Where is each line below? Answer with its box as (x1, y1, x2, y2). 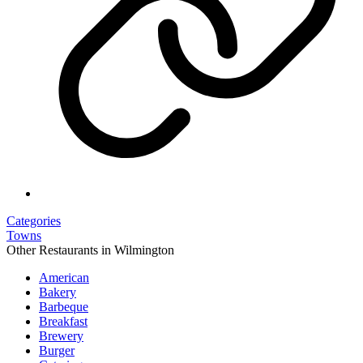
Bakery (39, 284, 76, 299)
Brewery (39, 328, 83, 343)
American (39, 270, 89, 284)
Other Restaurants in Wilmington (6, 242, 174, 257)
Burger (39, 343, 75, 357)
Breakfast (39, 314, 88, 328)
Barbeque (39, 299, 88, 314)
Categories (6, 213, 61, 228)
